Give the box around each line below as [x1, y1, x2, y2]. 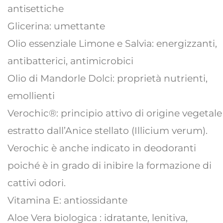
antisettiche [7, 2, 64, 14]
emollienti [7, 90, 55, 102]
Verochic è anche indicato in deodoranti [7, 142, 196, 154]
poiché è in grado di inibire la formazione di [7, 159, 212, 171]
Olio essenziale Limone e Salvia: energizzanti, [7, 37, 217, 49]
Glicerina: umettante [7, 20, 105, 32]
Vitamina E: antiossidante [7, 194, 127, 206]
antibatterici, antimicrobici [7, 55, 133, 67]
